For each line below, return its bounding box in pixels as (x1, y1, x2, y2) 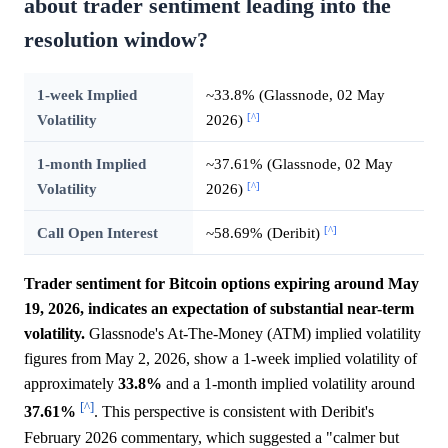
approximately (24, 375, 118, 393)
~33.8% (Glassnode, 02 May (205, 86, 385, 104)
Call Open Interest (36, 224, 158, 242)
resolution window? (24, 28, 208, 53)
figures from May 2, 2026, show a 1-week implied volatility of (24, 350, 417, 368)
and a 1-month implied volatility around (162, 375, 415, 393)
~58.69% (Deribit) (205, 224, 324, 242)
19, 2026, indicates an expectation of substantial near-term (24, 300, 414, 318)
